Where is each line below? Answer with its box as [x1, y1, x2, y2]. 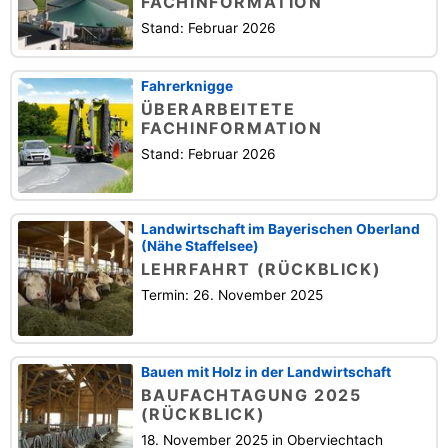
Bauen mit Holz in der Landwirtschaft [140, 364, 391, 381]
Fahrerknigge [140, 78, 233, 95]
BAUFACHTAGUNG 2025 [140, 385, 362, 406]
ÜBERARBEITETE [140, 99, 296, 120]
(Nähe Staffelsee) [140, 238, 259, 255]
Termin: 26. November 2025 [140, 287, 323, 304]
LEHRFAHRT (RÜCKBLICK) [140, 259, 382, 280]
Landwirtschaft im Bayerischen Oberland [140, 221, 420, 238]
